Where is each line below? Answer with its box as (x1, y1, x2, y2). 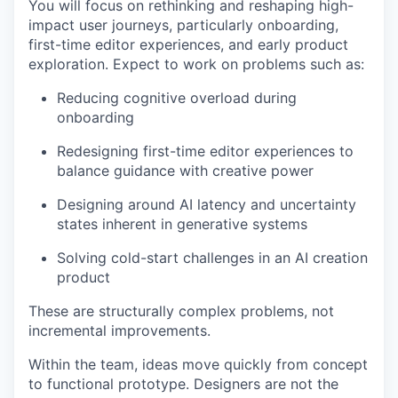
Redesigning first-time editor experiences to (57, 141, 354, 160)
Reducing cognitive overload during (57, 88, 297, 107)
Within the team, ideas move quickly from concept (28, 354, 368, 373)
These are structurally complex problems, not (28, 301, 334, 320)
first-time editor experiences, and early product (28, 35, 348, 53)
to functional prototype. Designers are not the (28, 374, 338, 393)
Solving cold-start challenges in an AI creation (57, 248, 368, 267)
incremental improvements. (28, 321, 211, 339)
